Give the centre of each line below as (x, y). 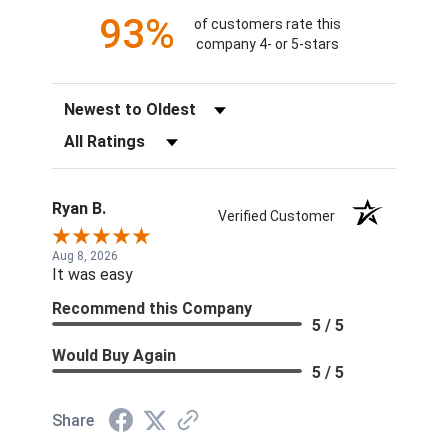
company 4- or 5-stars (267, 44)
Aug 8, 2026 (85, 255)
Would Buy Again (114, 355)
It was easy (92, 274)
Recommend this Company (152, 308)
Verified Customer (281, 215)
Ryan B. (79, 208)
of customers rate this (267, 24)
